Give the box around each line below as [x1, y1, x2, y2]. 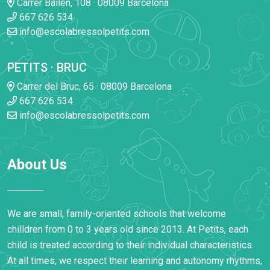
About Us [7, 156, 67, 174]
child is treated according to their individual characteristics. [7, 239, 254, 251]
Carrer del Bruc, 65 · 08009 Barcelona [14, 81, 172, 93]
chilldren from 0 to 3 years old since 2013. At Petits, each [7, 224, 248, 236]
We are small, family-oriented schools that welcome [7, 208, 226, 220]
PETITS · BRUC [7, 60, 87, 75]
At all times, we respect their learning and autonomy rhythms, [7, 255, 262, 267]
